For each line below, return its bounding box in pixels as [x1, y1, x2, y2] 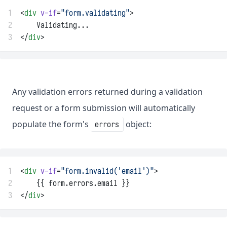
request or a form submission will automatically [12, 102, 195, 114]
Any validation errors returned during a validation [12, 86, 203, 98]
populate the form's [12, 119, 91, 130]
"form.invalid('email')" [61, 166, 154, 176]
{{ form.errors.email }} [20, 178, 130, 188]
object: [124, 119, 152, 130]
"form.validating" [61, 8, 130, 18]
